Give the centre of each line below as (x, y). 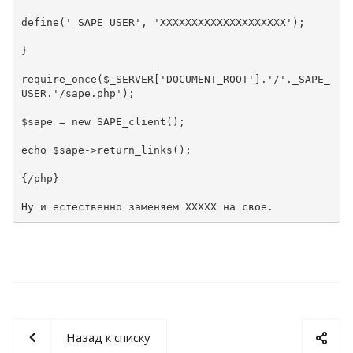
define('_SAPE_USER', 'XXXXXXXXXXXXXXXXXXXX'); (166, 23)
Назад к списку (108, 337)
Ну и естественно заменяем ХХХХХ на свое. (147, 207)
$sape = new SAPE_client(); (103, 122)
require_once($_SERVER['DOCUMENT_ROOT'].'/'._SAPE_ (175, 80)
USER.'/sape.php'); (81, 94)
